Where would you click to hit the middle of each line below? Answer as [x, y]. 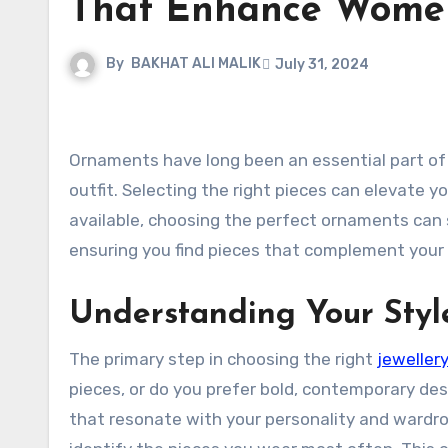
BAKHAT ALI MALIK [196, 64]
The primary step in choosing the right [223, 359]
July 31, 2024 [322, 64]
